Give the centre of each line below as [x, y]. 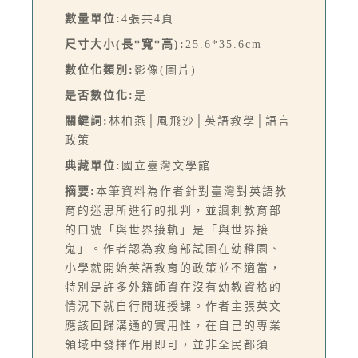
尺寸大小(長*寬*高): [125, 45]
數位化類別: [99, 70]
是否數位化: [99, 96]
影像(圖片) [165, 70]
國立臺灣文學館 [166, 166]
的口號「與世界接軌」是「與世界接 [167, 230]
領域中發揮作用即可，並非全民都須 [167, 345]
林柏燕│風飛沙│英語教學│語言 [200, 121]
